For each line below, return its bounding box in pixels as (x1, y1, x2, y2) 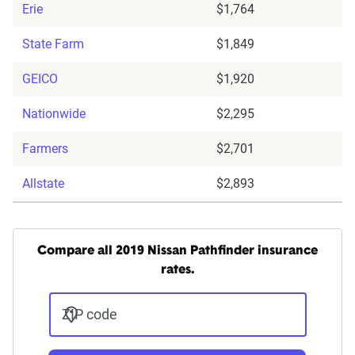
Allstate (22, 176, 64, 192)
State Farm (22, 36, 84, 52)
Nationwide (22, 106, 86, 122)
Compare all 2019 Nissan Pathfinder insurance (37, 245, 318, 258)
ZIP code (61, 306, 117, 323)
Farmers (22, 141, 68, 157)
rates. (161, 264, 194, 277)
